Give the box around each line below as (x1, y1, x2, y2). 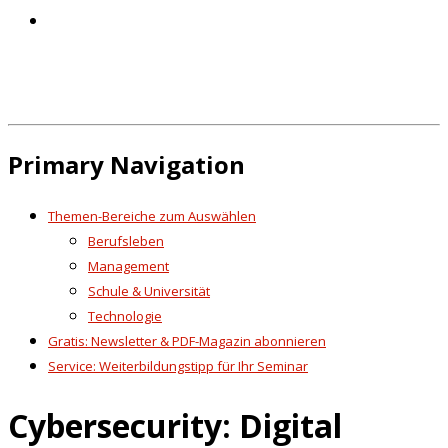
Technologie (88, 307, 162, 326)
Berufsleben (88, 232, 164, 251)
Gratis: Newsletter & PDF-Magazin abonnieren (48, 332, 326, 351)
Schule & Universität (88, 282, 210, 301)
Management (88, 257, 169, 276)
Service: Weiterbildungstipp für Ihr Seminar (48, 357, 308, 376)
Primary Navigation (8, 147, 245, 181)
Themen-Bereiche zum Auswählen (48, 207, 256, 226)
